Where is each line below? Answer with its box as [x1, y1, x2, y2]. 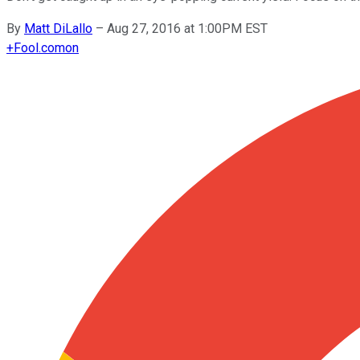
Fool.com [14, 39, 65, 55]
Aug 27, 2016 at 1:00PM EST [107, 20, 268, 36]
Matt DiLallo [24, 20, 92, 36]
